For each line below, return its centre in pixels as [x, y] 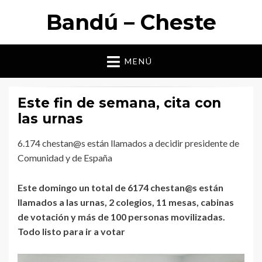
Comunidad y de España [65, 158]
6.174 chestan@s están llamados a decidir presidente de [128, 143]
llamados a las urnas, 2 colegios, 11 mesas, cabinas [126, 202]
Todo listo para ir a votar [71, 232]
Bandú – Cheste [131, 22]
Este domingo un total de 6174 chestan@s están [120, 188]
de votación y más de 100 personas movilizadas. [121, 217]
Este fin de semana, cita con [119, 103]
